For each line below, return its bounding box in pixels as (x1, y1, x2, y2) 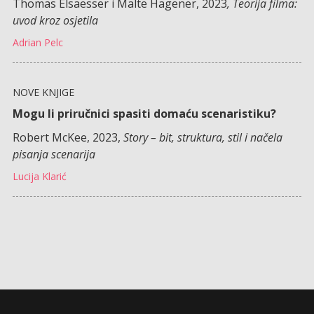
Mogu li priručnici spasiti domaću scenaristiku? (12, 105, 279, 121)
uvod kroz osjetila (12, 12, 98, 28)
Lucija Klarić (12, 169, 67, 183)
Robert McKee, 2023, (12, 129, 123, 145)
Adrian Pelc (12, 35, 63, 49)
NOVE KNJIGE (12, 85, 74, 99)
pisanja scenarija (12, 146, 95, 162)
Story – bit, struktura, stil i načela (123, 129, 282, 145)
